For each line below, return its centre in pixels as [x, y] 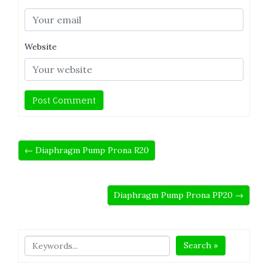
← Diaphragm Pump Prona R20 [87, 150]
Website [41, 46]
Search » [201, 245]
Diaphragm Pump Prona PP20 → [179, 195]
